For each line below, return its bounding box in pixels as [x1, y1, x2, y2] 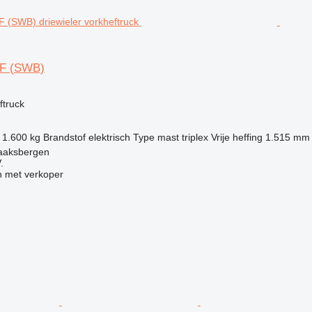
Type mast [132, 131, 179, 143]
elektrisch [88, 131, 130, 143]
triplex [181, 131, 208, 143]
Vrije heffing [210, 131, 263, 143]
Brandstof [42, 131, 86, 143]
